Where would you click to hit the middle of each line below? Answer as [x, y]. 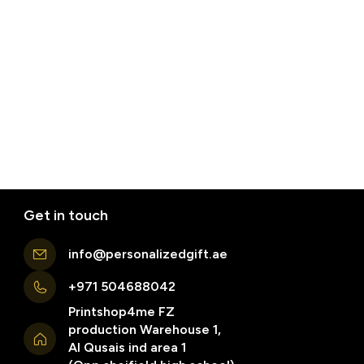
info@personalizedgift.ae [147, 254]
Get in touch [65, 216]
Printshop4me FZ [121, 312]
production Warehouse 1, [144, 330]
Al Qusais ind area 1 [127, 348]
